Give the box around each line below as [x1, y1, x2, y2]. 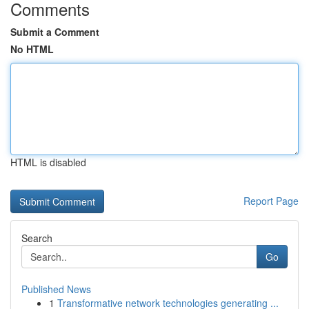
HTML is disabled [10, 155, 86, 169]
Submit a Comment [10, 25, 99, 39]
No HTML [10, 42, 54, 56]
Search [21, 231, 52, 245]
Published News [21, 282, 91, 296]
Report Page [243, 194, 299, 208]
